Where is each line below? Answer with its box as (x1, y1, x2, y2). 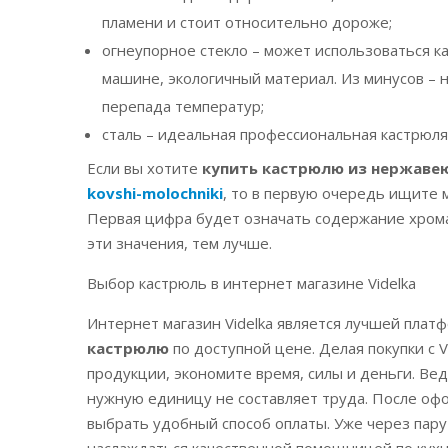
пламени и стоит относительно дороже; (102, 12, 392, 32)
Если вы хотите (87, 157, 202, 178)
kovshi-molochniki (87, 182, 223, 203)
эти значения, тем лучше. (87, 232, 272, 253)
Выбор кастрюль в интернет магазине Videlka (87, 272, 416, 293)
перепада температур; (102, 96, 264, 116)
